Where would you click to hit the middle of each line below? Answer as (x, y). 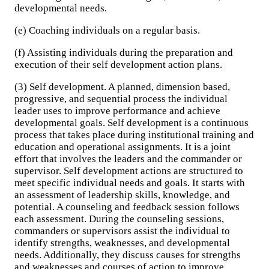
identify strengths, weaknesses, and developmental (122, 243)
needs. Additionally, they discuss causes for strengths (128, 255)
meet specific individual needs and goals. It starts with (130, 183)
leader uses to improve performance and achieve (117, 111)
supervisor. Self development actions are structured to (129, 171)
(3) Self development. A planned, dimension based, (122, 87)
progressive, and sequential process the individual (121, 99)
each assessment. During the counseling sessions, (119, 219)
